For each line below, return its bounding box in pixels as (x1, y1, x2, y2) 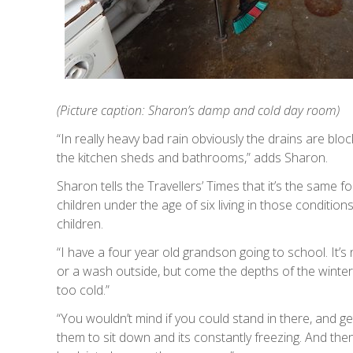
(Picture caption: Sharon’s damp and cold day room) (57, 101, 340, 119)
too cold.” (57, 281, 110, 299)
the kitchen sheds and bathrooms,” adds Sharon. (57, 148, 328, 166)
